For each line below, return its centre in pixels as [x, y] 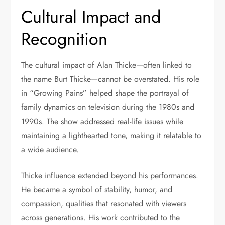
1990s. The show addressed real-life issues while [102, 122]
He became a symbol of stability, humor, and [97, 190]
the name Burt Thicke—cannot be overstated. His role [110, 79]
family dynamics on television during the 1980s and [108, 107]
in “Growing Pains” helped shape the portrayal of [105, 93]
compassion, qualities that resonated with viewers [104, 204]
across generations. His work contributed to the [101, 218]
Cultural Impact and [91, 17]
